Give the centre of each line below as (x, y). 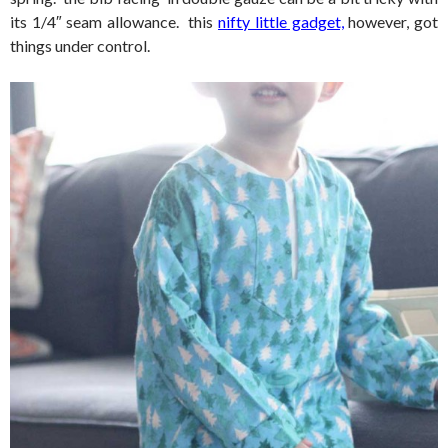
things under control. (80, 45)
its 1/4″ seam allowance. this (114, 21)
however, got (391, 21)
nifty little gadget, (281, 21)
